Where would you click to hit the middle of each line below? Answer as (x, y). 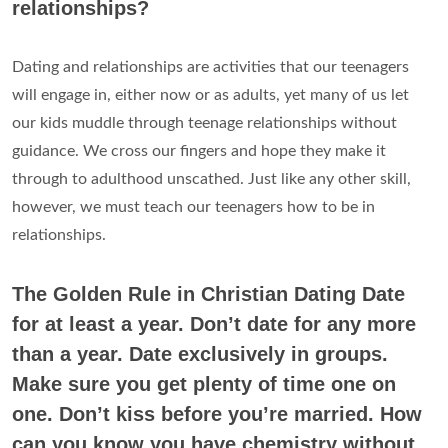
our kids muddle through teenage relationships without (204, 123)
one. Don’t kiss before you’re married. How (217, 414)
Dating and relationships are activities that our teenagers (210, 67)
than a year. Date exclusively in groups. (200, 354)
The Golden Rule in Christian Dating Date (208, 294)
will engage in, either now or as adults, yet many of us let (210, 95)
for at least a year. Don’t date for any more (214, 324)
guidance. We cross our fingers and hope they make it (199, 151)
